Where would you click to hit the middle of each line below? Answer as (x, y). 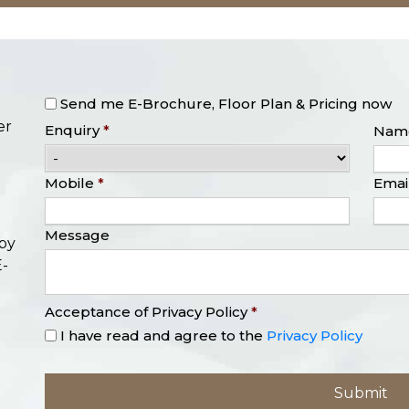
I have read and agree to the (163, 335)
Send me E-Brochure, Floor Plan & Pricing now (226, 104)
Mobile (69, 183)
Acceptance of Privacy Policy (146, 311)
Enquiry (72, 130)
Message (77, 235)
